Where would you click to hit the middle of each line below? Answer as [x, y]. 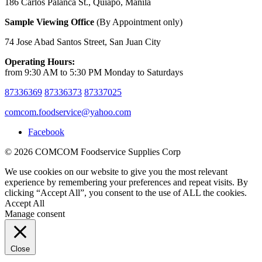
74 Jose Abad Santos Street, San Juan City [83, 42]
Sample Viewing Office [49, 22]
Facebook [46, 132]
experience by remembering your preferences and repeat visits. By [126, 182]
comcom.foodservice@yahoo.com [68, 112]
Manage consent [35, 213]
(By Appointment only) [139, 22]
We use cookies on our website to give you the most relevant [116, 171]
